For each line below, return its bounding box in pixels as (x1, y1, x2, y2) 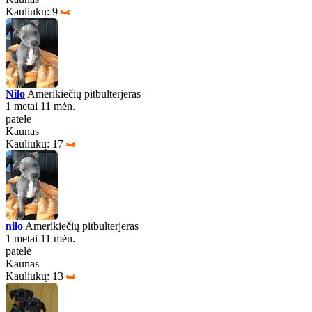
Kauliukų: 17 (6, 138, 63, 150)
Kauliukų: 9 (6, 6, 58, 17)
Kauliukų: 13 (6, 270, 63, 282)
